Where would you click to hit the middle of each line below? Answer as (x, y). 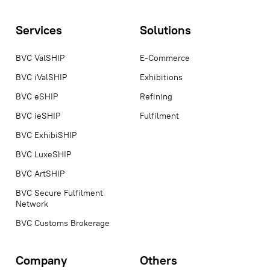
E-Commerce (165, 58)
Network (32, 203)
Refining (156, 96)
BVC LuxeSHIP (43, 154)
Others (159, 260)
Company (41, 260)
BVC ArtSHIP (40, 173)
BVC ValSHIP (40, 58)
